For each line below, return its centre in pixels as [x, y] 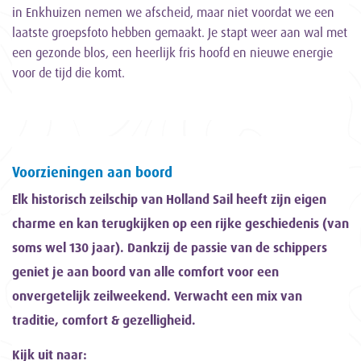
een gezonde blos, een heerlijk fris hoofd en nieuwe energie [172, 53]
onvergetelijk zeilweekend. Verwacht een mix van [157, 296]
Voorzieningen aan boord [92, 172]
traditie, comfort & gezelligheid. [104, 320]
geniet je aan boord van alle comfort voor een [145, 272]
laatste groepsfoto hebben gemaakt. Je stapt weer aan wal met [180, 33]
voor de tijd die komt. [68, 73]
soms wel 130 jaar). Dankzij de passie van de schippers [170, 248]
